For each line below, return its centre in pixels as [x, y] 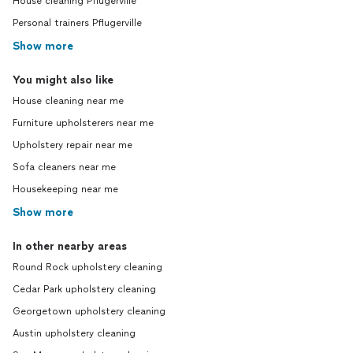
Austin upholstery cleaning [74, 334]
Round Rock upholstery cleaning [87, 268]
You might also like [63, 80]
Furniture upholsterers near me [83, 123]
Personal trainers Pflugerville [77, 23]
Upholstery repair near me [72, 145]
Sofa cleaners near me [64, 167]
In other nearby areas [70, 247]
